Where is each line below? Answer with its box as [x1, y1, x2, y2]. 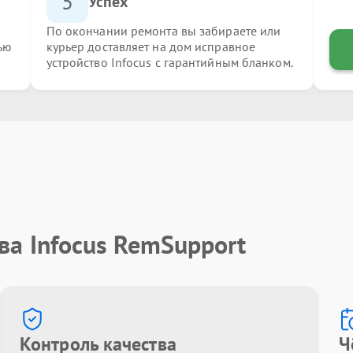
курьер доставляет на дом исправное [46, 38, 256, 54]
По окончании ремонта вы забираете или [46, 22, 281, 39]
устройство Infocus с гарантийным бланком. [46, 54, 293, 70]
